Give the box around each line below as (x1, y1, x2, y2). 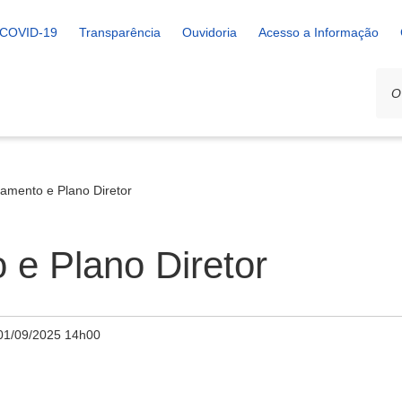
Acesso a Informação (258, 25, 379, 39)
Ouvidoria (182, 25, 237, 39)
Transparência (79, 25, 161, 39)
